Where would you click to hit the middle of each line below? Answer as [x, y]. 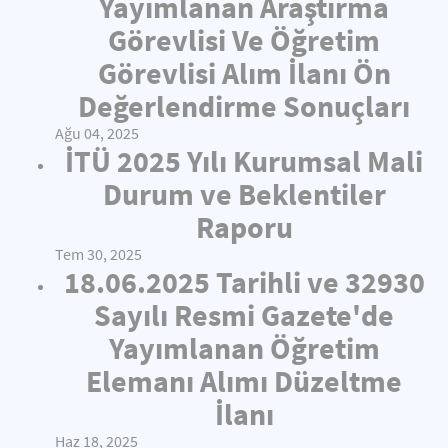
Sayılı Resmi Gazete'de [244, 315]
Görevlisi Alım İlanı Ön [244, 73]
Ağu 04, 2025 [97, 133]
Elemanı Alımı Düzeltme [244, 381]
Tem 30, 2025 [98, 254]
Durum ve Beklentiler [244, 194]
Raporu [244, 227]
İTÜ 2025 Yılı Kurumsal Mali [244, 161]
